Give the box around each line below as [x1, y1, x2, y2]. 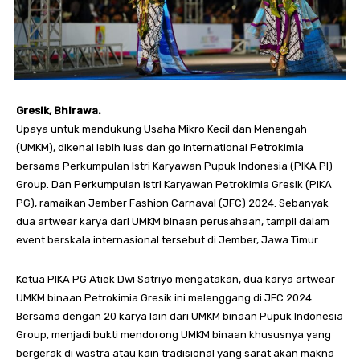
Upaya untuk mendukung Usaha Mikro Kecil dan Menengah [16, 123, 307, 135]
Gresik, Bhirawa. [16, 104, 101, 117]
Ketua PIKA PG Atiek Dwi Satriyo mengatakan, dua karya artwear [16, 273, 335, 285]
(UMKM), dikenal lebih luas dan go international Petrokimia [16, 141, 304, 153]
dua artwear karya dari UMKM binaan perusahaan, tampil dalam [16, 215, 329, 227]
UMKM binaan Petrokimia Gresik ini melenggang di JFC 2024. [16, 292, 314, 304]
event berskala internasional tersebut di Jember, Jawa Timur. [16, 234, 320, 246]
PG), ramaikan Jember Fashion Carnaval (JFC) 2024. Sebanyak [16, 197, 329, 209]
